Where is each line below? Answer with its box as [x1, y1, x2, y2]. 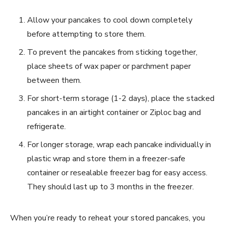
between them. [27, 75, 81, 86]
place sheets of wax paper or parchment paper [27, 61, 191, 72]
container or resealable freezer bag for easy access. [27, 167, 207, 179]
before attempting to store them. [27, 29, 146, 40]
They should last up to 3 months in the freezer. [27, 181, 194, 193]
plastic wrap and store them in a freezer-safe [27, 153, 185, 165]
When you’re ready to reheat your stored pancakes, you [10, 212, 205, 224]
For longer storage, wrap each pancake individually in [27, 139, 211, 151]
